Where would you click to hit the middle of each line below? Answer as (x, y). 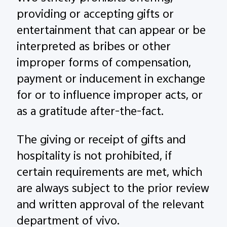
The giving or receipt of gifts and (102, 141)
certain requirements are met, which (110, 174)
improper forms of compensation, (104, 64)
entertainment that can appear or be (111, 32)
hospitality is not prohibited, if (94, 157)
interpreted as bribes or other (94, 48)
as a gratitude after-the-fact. (90, 113)
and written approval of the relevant (111, 206)
